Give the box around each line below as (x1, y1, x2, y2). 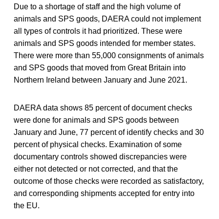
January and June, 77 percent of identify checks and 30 (14, 128, 204, 136)
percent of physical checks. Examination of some (14, 140, 182, 149)
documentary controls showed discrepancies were (14, 152, 187, 161)
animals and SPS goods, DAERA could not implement (14, 14, 201, 23)
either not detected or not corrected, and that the (14, 164, 178, 173)
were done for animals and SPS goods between (14, 115, 179, 124)
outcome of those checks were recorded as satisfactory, (14, 176, 204, 185)
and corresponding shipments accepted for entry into (14, 189, 195, 197)
